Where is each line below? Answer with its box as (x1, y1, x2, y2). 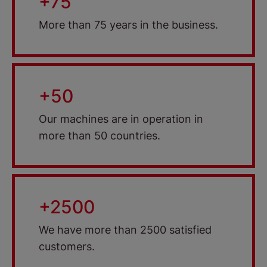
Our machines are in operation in (39, 113, 203, 126)
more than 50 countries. (39, 129, 160, 142)
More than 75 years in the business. (39, 18, 218, 32)
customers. (39, 240, 95, 253)
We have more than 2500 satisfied (39, 223, 212, 237)
